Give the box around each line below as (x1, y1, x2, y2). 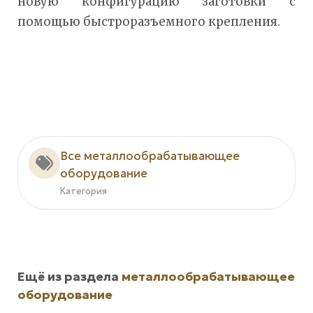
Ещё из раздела (17, 269, 122, 285)
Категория (60, 185, 107, 197)
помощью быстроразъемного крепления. (17, 14, 280, 30)
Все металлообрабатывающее (60, 148, 240, 163)
